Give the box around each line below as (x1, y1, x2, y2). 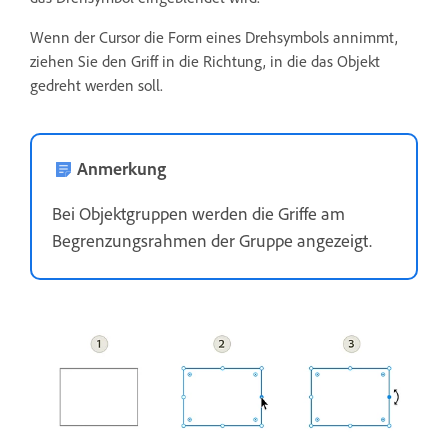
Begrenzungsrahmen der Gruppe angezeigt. (52, 229, 372, 252)
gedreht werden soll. (30, 75, 163, 96)
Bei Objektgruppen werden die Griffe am (52, 202, 345, 225)
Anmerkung (77, 157, 166, 180)
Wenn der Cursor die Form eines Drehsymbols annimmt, (30, 27, 398, 48)
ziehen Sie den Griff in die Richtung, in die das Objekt (30, 51, 380, 72)
